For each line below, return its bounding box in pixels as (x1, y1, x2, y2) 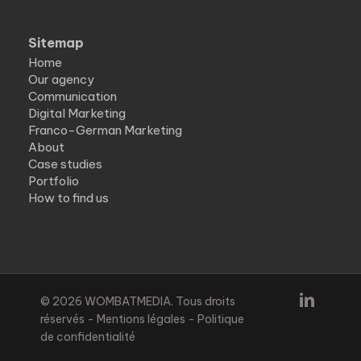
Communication (28, 88, 117, 104)
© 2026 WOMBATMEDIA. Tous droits (40, 293, 236, 309)
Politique (197, 311, 245, 326)
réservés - (40, 311, 98, 326)
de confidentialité (40, 329, 136, 344)
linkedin (297, 290, 337, 305)
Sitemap (28, 34, 84, 51)
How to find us (28, 189, 109, 205)
